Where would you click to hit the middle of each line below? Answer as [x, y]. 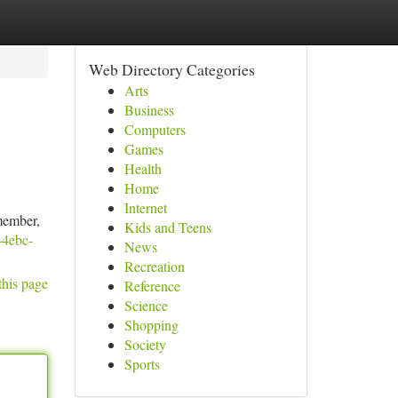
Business [149, 110]
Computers [155, 129]
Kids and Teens [167, 227]
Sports [142, 364]
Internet [145, 207]
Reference [152, 286]
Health [143, 168]
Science [146, 305]
